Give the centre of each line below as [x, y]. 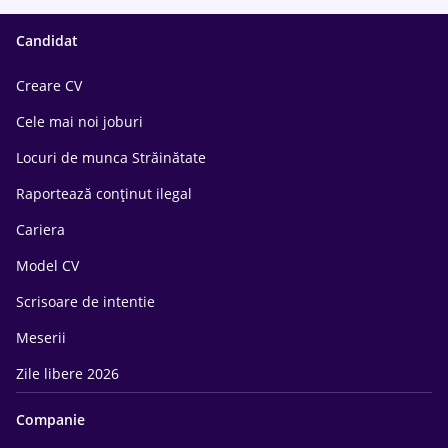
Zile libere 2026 [67, 373]
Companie [50, 419]
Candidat [47, 40]
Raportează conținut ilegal [104, 193]
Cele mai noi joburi [79, 121]
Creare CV [49, 85]
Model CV [47, 265]
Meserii [41, 337]
